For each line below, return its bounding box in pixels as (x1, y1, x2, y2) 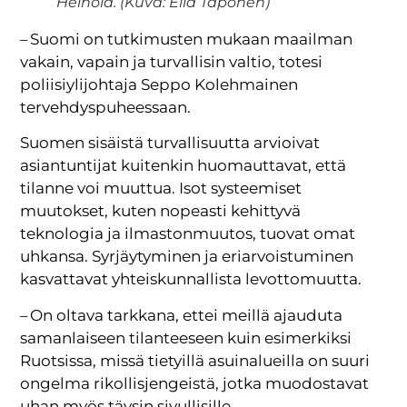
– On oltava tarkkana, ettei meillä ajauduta (20, 305, 343, 324)
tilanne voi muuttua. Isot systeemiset (20, 179, 303, 198)
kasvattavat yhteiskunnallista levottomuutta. (20, 270, 362, 289)
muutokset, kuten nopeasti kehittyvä (20, 202, 302, 221)
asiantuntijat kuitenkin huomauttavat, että (20, 156, 347, 175)
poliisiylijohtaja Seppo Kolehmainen (20, 75, 299, 94)
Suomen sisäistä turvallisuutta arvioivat (20, 134, 321, 153)
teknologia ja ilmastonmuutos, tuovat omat (20, 224, 356, 243)
